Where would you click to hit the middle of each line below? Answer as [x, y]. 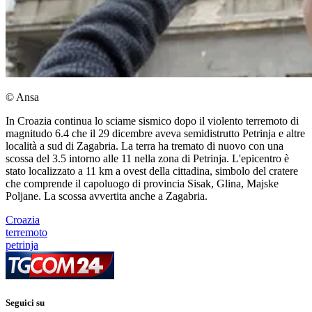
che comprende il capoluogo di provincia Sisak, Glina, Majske [142, 184]
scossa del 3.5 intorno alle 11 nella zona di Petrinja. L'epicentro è [147, 159]
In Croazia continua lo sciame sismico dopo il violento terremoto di [152, 121]
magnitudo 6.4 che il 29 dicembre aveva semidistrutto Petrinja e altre [155, 134]
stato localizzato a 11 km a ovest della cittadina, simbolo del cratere [152, 171]
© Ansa [22, 97]
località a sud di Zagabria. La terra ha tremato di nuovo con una [145, 146]
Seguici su [25, 303]
